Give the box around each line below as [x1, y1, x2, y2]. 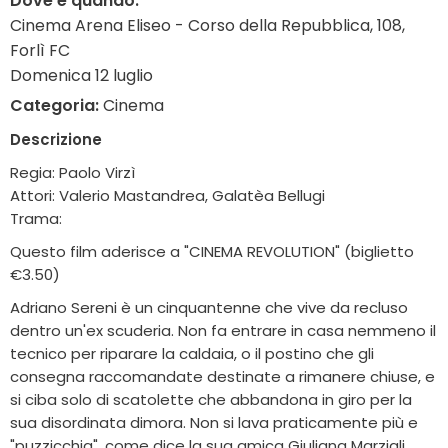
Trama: [10, 208, 62, 230]
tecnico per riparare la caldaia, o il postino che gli [10, 343, 374, 365]
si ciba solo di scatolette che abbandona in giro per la [10, 389, 412, 411]
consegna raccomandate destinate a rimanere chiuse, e [10, 366, 435, 388]
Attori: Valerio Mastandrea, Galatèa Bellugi [10, 185, 325, 207]
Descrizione [10, 129, 102, 151]
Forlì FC [10, 39, 70, 63]
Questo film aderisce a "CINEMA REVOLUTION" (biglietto [10, 241, 414, 263]
